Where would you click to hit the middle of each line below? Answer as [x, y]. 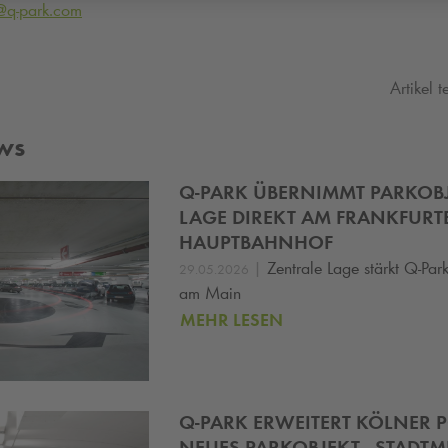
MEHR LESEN [231, 319]
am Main [210, 293]
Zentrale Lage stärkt [335, 268]
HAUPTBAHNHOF [256, 242]
